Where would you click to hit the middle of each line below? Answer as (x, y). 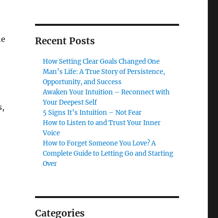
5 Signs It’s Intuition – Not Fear (92, 113)
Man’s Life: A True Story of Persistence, (104, 72)
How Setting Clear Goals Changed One (101, 62)
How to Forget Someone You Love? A (100, 144)
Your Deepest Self (70, 103)
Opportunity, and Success (82, 82)
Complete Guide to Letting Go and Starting (108, 154)
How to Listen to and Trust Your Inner (102, 123)
